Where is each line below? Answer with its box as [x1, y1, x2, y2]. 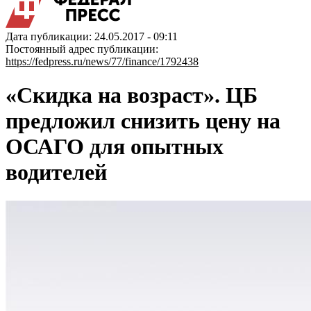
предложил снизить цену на [6, 108, 280, 134]
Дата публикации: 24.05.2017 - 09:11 [6, 31, 178, 42]
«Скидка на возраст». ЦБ [6, 83, 258, 108]
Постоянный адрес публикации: [6, 43, 158, 55]
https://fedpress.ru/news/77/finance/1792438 [6, 56, 199, 67]
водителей [6, 160, 107, 185]
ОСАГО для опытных [6, 134, 224, 160]
